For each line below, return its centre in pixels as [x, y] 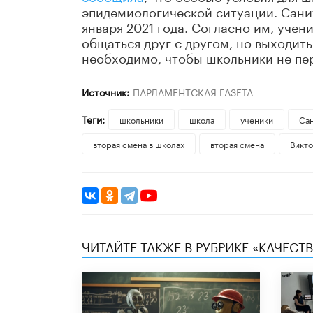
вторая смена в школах [139, 144]
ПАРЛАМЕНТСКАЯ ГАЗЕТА [192, 92]
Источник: [105, 92]
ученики [256, 119]
